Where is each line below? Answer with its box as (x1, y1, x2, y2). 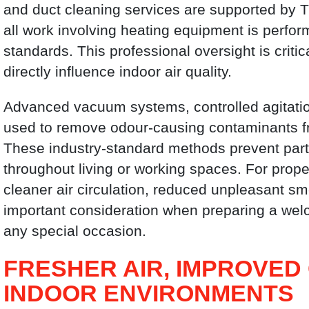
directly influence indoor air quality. (3, 63, 232, 79)
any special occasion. (3, 222, 147, 239)
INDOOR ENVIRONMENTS (3, 279, 295, 306)
